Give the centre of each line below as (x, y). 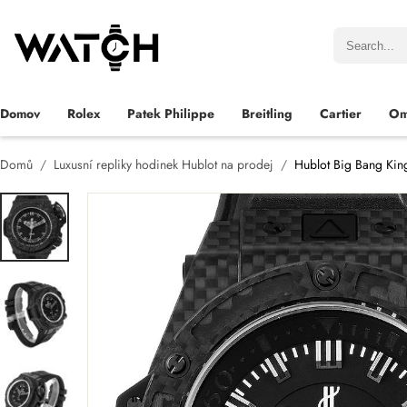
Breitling (267, 114)
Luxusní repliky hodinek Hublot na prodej (164, 164)
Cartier (341, 114)
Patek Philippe (171, 114)
